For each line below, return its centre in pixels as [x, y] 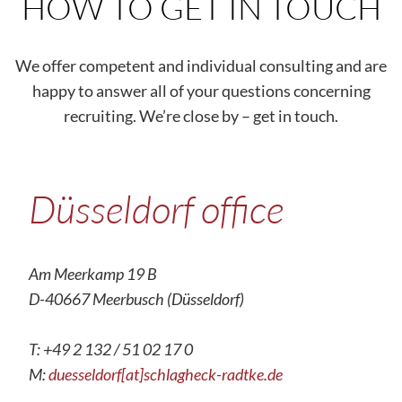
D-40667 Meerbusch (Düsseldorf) [136, 299]
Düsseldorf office [156, 209]
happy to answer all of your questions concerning [201, 91]
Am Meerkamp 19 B [93, 274]
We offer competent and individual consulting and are [201, 66]
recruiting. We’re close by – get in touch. [201, 116]
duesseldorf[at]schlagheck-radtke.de [166, 374]
